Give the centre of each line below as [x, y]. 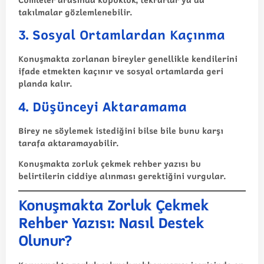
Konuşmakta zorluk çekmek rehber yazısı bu [110, 164]
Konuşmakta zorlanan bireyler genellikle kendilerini [128, 59]
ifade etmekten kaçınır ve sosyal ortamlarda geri [121, 71]
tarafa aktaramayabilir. [68, 143]
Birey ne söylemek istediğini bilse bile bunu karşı [121, 130]
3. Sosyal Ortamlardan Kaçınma [122, 35]
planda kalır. [45, 84]
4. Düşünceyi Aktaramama [103, 106]
